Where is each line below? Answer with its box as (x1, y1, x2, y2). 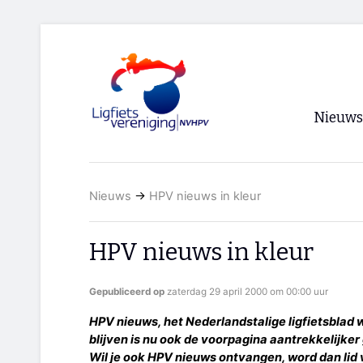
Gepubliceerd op (89, 286, 167, 298)
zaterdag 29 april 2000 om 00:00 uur (167, 286, 328, 298)
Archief (319, 201, 361, 215)
